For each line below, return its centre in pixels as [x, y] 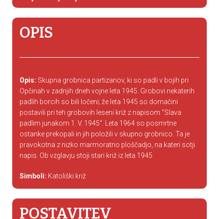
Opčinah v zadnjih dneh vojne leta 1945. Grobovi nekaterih [107, 91]
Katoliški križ [66, 176]
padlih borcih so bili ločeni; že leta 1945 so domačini [99, 102]
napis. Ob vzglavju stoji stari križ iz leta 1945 [86, 155]
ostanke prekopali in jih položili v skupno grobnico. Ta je [105, 134]
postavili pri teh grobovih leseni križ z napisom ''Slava [100, 112]
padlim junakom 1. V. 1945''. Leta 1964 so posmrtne [98, 123]
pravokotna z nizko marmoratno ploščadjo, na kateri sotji [107, 145]
